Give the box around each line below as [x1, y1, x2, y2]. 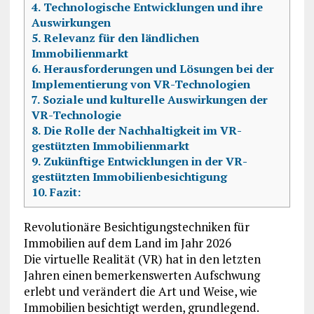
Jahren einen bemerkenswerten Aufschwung [23, 267, 260, 284]
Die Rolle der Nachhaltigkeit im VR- [40, 123, 242, 139]
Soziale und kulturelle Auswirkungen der [39, 92, 268, 108]
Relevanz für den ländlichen [40, 30, 199, 46]
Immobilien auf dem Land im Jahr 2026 [23, 235, 231, 252]
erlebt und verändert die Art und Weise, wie [23, 283, 257, 300]
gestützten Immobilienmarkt [31, 138, 189, 154]
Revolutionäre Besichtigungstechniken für [23, 219, 250, 235]
